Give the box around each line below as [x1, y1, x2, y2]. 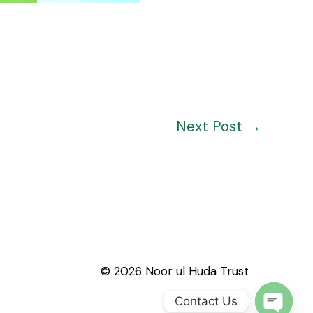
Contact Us [175, 293, 238, 308]
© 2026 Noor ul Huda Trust [100, 263, 249, 279]
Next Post [176, 117, 247, 136]
